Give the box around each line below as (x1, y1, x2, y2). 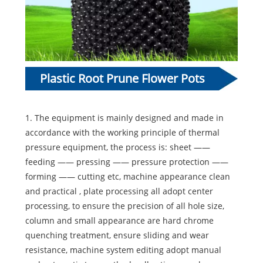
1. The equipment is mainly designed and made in (25, 112, 224, 124)
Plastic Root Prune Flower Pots (36, 70, 205, 87)
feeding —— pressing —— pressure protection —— (25, 156, 228, 168)
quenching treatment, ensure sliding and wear (25, 230, 209, 241)
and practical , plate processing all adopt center (25, 186, 213, 197)
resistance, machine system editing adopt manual (25, 244, 221, 256)
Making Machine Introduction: (25, 94, 188, 110)
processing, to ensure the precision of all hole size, (25, 200, 224, 212)
